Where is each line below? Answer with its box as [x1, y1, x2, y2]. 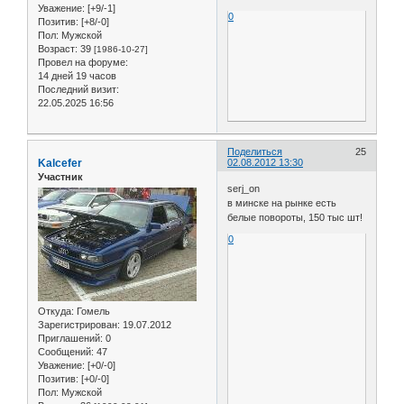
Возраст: [38, 42, 78, 54]
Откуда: [38, 306, 74, 317]
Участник [38, 170, 83, 182]
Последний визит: [38, 83, 119, 95]
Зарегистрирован [38, 319, 117, 331]
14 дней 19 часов [38, 69, 116, 81]
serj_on [227, 183, 261, 195]
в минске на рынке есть [227, 197, 337, 209]
